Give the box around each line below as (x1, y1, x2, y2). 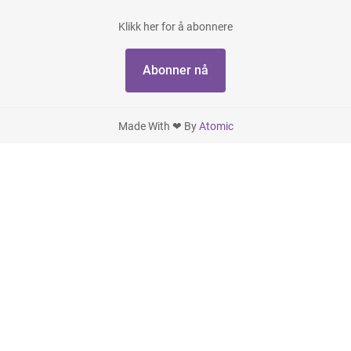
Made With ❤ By (118, 119, 199, 132)
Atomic (198, 119, 233, 132)
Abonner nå (143, 62, 208, 78)
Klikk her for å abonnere (118, 20, 233, 34)
